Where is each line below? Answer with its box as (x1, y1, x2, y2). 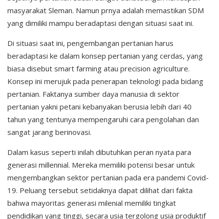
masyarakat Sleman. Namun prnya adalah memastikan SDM (7, 5, 204, 15)
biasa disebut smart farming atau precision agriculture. (7, 63, 190, 73)
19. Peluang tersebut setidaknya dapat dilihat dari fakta (7, 185, 193, 195)
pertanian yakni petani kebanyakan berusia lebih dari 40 (7, 101, 192, 111)
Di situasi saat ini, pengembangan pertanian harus (7, 38, 174, 48)
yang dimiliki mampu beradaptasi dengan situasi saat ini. (7, 18, 194, 28)
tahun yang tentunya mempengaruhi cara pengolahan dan (7, 114, 199, 124)
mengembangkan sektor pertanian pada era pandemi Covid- (7, 172, 209, 182)
